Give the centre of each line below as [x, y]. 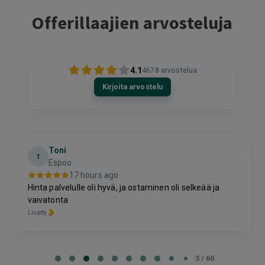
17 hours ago [94, 175]
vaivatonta [48, 200]
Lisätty [37, 212]
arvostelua [179, 70]
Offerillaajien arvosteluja [132, 22]
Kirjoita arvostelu [132, 87]
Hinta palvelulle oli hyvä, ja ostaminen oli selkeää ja [124, 187]
